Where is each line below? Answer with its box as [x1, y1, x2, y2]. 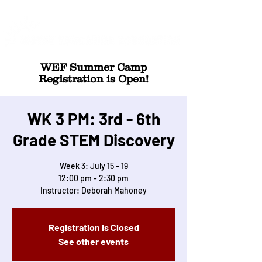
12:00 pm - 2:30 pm [58, 173, 129, 183]
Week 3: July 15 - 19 [59, 161, 128, 171]
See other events [58, 236, 129, 247]
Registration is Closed [48, 222, 139, 233]
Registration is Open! [39, 73, 149, 85]
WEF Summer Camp [40, 61, 147, 73]
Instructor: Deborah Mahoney [40, 185, 147, 195]
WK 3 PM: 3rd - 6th [27, 109, 160, 129]
